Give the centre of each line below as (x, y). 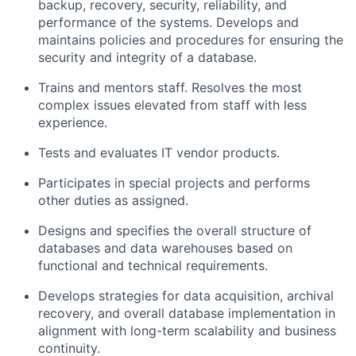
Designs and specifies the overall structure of (175, 231)
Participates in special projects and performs (174, 183)
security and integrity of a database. (147, 58)
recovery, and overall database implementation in (187, 313)
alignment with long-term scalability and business (187, 331)
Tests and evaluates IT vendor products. (159, 153)
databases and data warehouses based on (165, 248)
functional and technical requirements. (153, 266)
